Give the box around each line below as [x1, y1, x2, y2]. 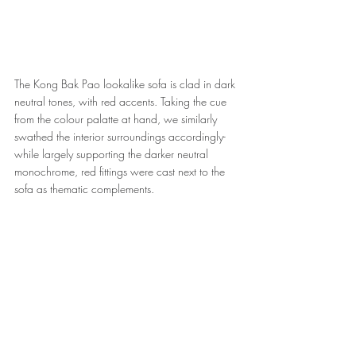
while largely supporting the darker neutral [14, 146, 211, 162]
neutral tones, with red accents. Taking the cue [14, 94, 230, 110]
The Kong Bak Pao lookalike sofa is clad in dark [14, 76, 238, 92]
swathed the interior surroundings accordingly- [14, 129, 229, 145]
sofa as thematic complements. [14, 181, 154, 197]
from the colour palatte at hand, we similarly [14, 111, 220, 127]
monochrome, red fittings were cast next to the [14, 164, 228, 180]
